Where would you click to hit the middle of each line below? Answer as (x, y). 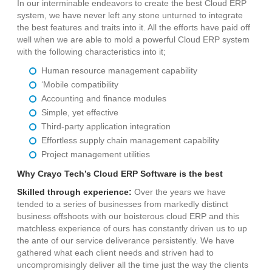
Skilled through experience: (75, 192)
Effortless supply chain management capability (131, 141)
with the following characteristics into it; (92, 52)
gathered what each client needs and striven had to (116, 253)
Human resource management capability (120, 71)
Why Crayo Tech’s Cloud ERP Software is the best (120, 174)
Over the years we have (179, 192)
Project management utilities (96, 155)
